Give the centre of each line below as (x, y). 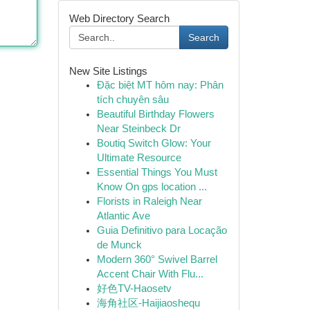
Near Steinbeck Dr (138, 129)
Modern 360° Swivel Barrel (157, 259)
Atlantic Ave (123, 216)
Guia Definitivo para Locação (162, 230)
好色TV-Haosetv (134, 289)
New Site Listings (108, 71)
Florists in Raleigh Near (149, 201)
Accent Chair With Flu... (150, 274)
